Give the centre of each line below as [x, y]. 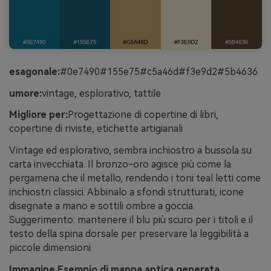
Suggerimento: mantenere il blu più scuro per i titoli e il [131, 220]
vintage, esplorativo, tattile [101, 93]
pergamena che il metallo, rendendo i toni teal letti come [135, 178]
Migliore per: [38, 115]
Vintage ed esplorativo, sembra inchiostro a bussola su [130, 151]
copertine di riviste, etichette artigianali [96, 129]
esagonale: [34, 71]
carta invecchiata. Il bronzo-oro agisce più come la [120, 165]
